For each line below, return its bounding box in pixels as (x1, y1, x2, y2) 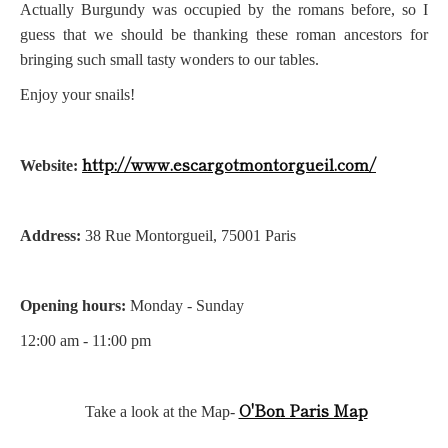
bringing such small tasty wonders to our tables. (20, 51, 319, 69)
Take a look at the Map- (93, 403, 239, 421)
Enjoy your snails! (30, 86, 135, 104)
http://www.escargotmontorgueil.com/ (82, 152, 376, 177)
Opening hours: (32, 297, 126, 315)
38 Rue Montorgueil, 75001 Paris (81, 227, 296, 245)
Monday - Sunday (126, 297, 244, 315)
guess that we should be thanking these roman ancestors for (20, 26, 428, 44)
